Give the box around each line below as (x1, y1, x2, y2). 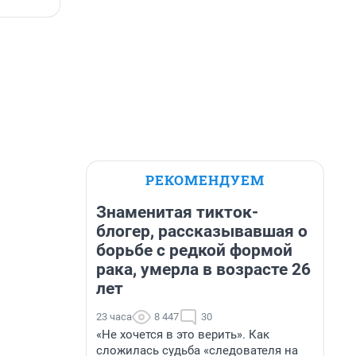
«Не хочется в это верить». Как (96, 327, 269, 342)
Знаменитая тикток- (96, 203, 258, 222)
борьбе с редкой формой (96, 241, 292, 260)
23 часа (96, 311, 132, 323)
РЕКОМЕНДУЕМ (145, 171, 265, 189)
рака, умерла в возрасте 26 (96, 260, 311, 279)
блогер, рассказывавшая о (96, 222, 308, 241)
